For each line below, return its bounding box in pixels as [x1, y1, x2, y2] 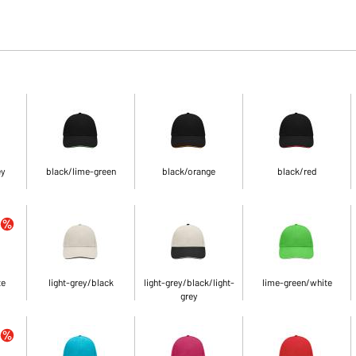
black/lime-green [45, 165, 116, 176]
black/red [277, 165, 317, 176]
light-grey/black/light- [143, 277, 234, 288]
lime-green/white [261, 277, 332, 288]
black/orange [162, 165, 216, 176]
